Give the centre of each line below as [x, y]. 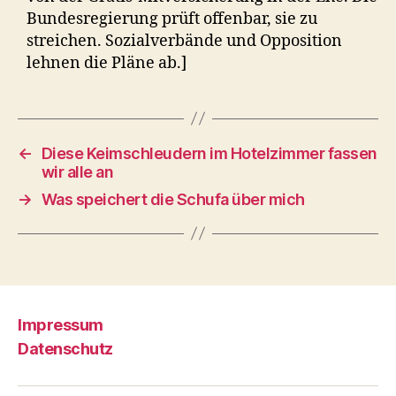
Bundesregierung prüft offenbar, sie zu [172, 19]
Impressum [61, 325]
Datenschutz [65, 348]
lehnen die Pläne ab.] [107, 63]
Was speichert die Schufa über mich [173, 199]
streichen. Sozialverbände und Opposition [184, 41]
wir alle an [77, 171]
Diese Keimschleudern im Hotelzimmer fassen [209, 153]
